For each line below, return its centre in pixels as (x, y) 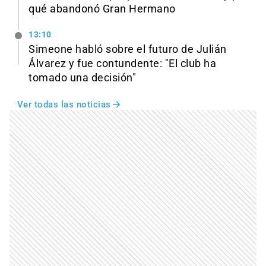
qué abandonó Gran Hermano (102, 9)
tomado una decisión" (82, 78)
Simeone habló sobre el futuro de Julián (128, 50)
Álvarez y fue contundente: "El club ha (122, 64)
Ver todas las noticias (64, 105)
